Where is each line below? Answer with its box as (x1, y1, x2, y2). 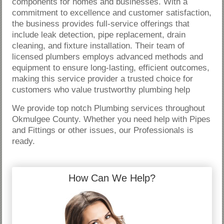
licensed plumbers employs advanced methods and (12, 51, 203, 61)
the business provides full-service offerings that (12, 18, 190, 28)
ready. (12, 136, 35, 146)
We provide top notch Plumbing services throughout (12, 103, 205, 113)
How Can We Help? (68, 172, 155, 183)
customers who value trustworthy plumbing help (12, 84, 190, 94)
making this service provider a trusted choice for (12, 73, 193, 83)
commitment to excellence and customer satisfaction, (12, 7, 212, 17)
